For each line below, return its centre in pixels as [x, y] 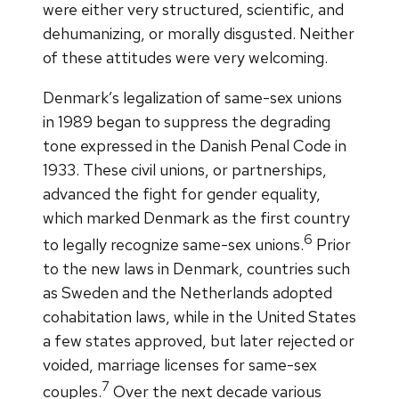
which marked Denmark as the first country [196, 217]
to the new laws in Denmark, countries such [196, 268]
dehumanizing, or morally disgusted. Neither [199, 33]
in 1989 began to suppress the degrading [187, 121]
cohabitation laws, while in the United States [199, 316]
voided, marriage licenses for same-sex [180, 364]
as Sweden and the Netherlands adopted [187, 292]
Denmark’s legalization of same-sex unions [192, 97]
